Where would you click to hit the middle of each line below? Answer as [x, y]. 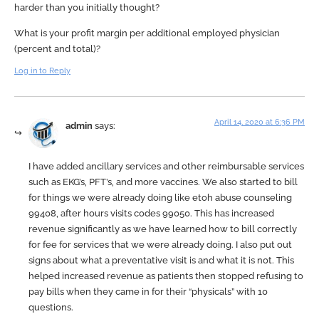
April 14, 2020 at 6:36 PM [260, 122]
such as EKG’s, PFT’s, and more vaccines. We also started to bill [163, 182]
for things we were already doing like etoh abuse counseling [160, 197]
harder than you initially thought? [87, 7]
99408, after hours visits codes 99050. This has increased [151, 213]
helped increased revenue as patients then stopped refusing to [166, 276]
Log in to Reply [42, 71]
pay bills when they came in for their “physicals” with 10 [148, 291]
